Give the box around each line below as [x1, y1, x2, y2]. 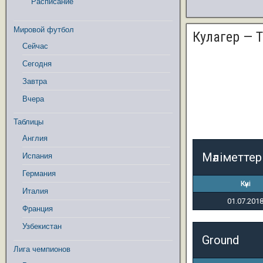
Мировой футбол [14, 25, 74, 34]
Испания [22, 151, 52, 160]
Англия [22, 134, 48, 143]
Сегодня [22, 59, 52, 68]
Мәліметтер [201, 150, 262, 164]
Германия [22, 169, 56, 178]
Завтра [22, 77, 47, 86]
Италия [22, 187, 48, 195]
